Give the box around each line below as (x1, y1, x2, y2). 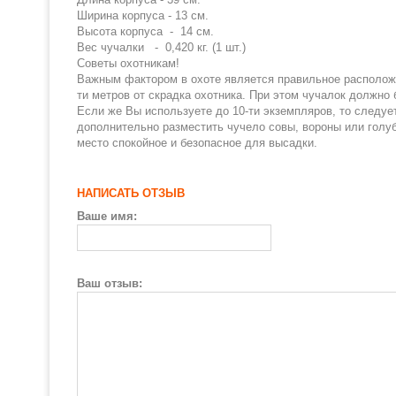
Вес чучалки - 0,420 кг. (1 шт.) (77, 41, 246, 54)
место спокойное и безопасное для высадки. (77, 136, 317, 149)
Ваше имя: (77, 209, 137, 223)
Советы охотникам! (77, 57, 179, 70)
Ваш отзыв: (77, 277, 142, 290)
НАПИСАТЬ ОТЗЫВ (77, 187, 185, 200)
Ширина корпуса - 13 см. (77, 9, 230, 22)
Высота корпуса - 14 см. (77, 25, 256, 38)
